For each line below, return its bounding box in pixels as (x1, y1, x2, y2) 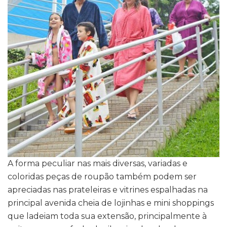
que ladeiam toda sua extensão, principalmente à (8, 211, 207, 221)
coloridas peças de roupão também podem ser (8, 172, 197, 182)
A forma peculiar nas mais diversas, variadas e (8, 159, 187, 169)
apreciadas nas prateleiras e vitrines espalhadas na (8, 185, 208, 195)
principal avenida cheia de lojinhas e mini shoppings (8, 198, 214, 208)
